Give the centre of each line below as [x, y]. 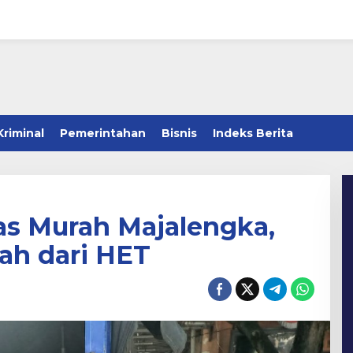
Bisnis [179, 133]
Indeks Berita [253, 133]
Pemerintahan [103, 133]
